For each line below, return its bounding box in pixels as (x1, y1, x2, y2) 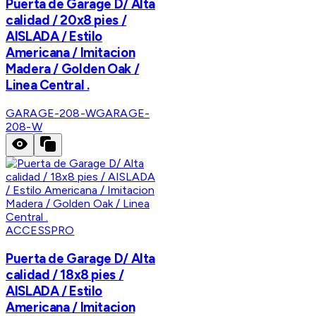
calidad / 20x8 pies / (6, 12, 127, 29)
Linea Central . (6, 77, 90, 94)
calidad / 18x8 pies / (6, 266, 124, 283)
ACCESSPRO (6, 224, 75, 238)
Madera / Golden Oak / (6, 61, 140, 78)
